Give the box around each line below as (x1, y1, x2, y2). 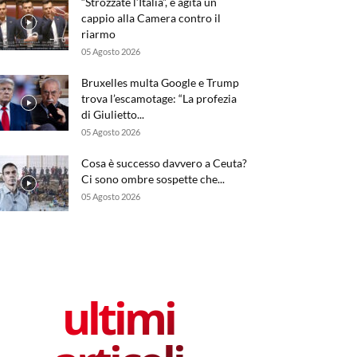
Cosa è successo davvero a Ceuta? (81, 156, 247, 170)
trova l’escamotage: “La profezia (81, 92, 237, 105)
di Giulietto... (81, 108, 144, 121)
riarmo (81, 27, 116, 41)
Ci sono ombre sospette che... (81, 172, 225, 186)
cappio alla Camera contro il (81, 11, 221, 25)
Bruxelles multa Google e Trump (81, 76, 239, 89)
